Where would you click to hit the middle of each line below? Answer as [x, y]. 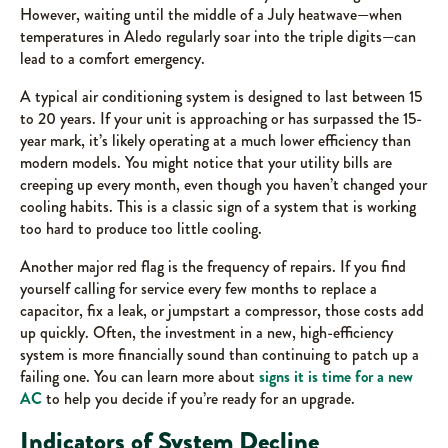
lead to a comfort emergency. [112, 59]
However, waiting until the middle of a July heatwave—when [211, 15]
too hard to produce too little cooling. [141, 229]
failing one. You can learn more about [139, 377]
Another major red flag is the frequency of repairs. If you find [213, 267]
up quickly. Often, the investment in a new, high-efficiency [206, 333]
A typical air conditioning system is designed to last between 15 [221, 97]
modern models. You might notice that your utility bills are [206, 163]
